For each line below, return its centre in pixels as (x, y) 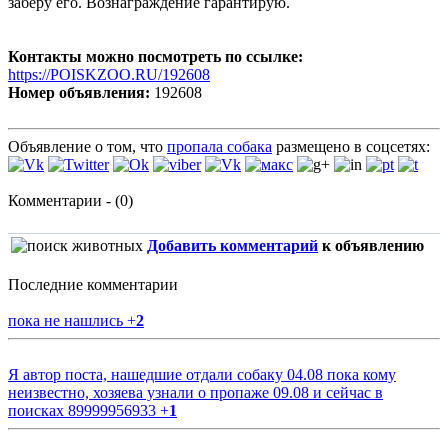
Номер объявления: (79, 93)
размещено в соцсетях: (351, 147)
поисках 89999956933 (84, 411)
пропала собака (219, 147)
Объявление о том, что (87, 147)
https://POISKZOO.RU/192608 (109, 75)
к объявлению (371, 246)
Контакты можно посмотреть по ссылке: (155, 57)
